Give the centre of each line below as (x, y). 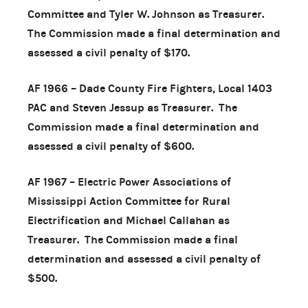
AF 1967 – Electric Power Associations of (129, 181)
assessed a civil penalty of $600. (111, 146)
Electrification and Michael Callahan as (129, 220)
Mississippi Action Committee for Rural (129, 201)
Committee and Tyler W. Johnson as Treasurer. (147, 14)
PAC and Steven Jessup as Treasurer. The (132, 107)
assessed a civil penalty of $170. (109, 52)
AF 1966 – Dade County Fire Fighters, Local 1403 (150, 88)
